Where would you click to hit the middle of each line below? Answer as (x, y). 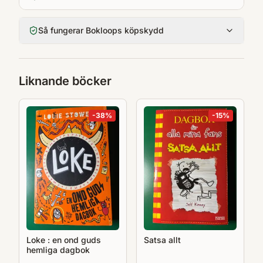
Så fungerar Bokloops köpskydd (101, 31)
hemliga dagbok (58, 249)
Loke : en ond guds (39, 240)
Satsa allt (162, 240)
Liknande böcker (65, 81)
